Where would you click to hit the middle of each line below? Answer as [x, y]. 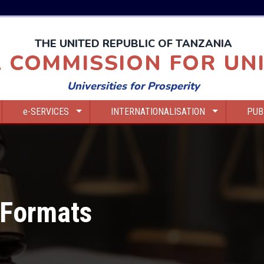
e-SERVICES [46, 111]
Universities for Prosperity [134, 86]
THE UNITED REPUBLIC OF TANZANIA [134, 43]
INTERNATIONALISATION [158, 111]
